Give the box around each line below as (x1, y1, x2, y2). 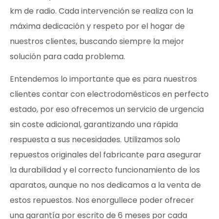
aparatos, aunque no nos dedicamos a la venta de (10, 179, 201, 191)
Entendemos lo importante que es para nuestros (10, 73, 197, 85)
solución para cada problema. (10, 51, 125, 63)
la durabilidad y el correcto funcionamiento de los (10, 164, 200, 175)
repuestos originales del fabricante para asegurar (10, 149, 201, 160)
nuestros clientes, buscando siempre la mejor (10, 36, 184, 47)
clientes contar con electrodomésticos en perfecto (10, 88, 209, 100)
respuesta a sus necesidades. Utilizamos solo (10, 133, 180, 145)
